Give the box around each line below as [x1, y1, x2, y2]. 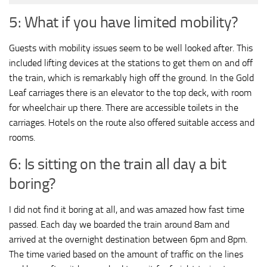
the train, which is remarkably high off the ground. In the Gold [9, 72, 254, 83]
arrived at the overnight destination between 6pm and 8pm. [9, 233, 247, 245]
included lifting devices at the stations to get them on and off [9, 57, 253, 69]
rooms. [9, 131, 35, 143]
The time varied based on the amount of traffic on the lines [9, 248, 243, 260]
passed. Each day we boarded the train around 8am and [9, 218, 229, 230]
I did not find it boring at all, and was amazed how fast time [9, 203, 244, 215]
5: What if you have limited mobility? [9, 13, 238, 32]
